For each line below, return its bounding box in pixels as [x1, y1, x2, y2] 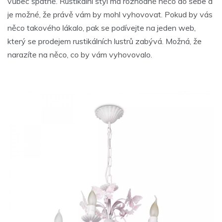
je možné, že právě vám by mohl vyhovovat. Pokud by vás [7, 9, 213, 20]
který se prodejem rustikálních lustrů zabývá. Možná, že [7, 36, 202, 47]
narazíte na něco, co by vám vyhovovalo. [7, 50, 152, 60]
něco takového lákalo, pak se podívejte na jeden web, [7, 23, 196, 33]
